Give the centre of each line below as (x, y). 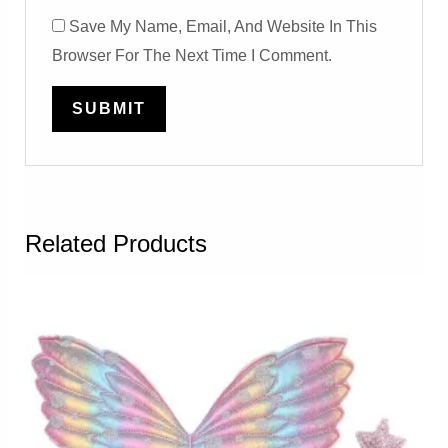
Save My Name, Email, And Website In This (223, 27)
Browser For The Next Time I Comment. (192, 56)
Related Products (115, 243)
